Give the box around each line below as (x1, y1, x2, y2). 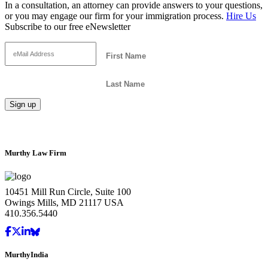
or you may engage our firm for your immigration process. (5, 10, 226, 21)
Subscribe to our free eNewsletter (5, 21, 130, 32)
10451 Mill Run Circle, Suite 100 (5, 186, 131, 197)
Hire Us (226, 10, 256, 21)
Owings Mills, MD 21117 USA (5, 197, 124, 208)
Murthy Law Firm (5, 148, 66, 157)
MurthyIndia (5, 250, 48, 260)
